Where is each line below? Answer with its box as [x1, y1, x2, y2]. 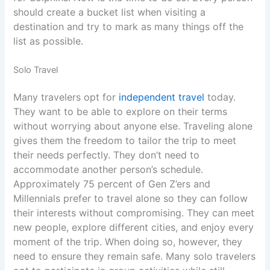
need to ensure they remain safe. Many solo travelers [13, 250, 256, 263]
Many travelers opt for [13, 91, 119, 104]
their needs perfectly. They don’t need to [13, 149, 200, 162]
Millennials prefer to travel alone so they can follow [13, 192, 248, 205]
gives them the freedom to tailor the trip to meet [13, 134, 237, 147]
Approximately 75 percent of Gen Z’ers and [13, 178, 211, 190]
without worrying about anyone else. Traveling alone [13, 120, 253, 133]
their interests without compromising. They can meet [13, 207, 255, 219]
